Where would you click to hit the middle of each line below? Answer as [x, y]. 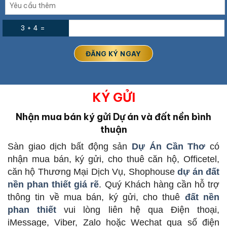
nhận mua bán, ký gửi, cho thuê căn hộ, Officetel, [113, 159]
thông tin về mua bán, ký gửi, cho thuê [96, 197]
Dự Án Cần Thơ [169, 146]
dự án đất [199, 172]
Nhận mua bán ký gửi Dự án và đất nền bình [113, 117]
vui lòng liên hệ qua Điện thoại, [138, 210]
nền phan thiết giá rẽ [53, 184]
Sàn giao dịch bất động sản [70, 146]
